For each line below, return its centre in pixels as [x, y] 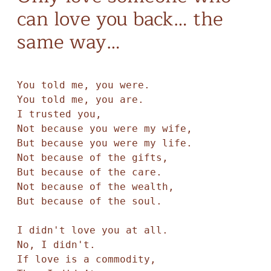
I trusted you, [59, 114]
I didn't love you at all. [95, 230]
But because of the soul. [89, 201]
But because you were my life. [107, 143]
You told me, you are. [80, 100]
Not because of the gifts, [92, 158]
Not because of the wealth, [95, 187]
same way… [68, 42]
